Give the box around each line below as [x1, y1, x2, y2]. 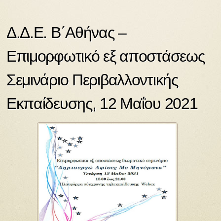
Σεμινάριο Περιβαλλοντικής [6, 71, 178, 89]
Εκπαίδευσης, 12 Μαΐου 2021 [6, 94, 198, 112]
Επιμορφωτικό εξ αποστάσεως [6, 47, 205, 65]
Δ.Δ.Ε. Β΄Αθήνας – [6, 23, 127, 41]
